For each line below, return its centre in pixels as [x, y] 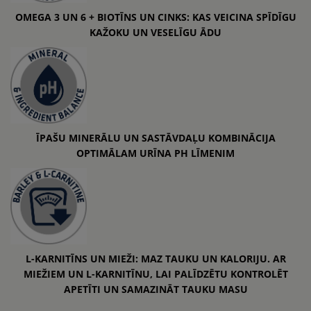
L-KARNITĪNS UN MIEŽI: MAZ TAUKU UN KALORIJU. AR [155, 258]
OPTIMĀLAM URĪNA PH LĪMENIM [155, 153]
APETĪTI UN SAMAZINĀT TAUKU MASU [155, 289]
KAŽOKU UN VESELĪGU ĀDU [155, 32]
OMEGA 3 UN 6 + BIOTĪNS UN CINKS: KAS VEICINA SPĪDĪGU [155, 17]
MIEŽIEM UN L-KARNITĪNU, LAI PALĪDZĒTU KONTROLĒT [155, 274]
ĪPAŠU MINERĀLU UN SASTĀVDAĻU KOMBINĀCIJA [155, 137]
